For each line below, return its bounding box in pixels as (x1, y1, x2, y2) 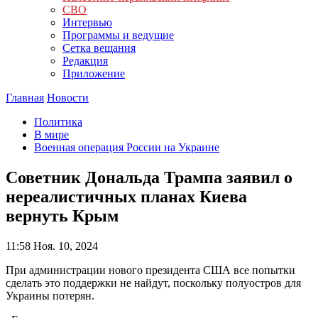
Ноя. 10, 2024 (31, 239, 98, 252)
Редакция (62, 55, 108, 67)
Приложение (62, 67, 125, 79)
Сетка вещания (62, 42, 136, 54)
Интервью (62, 16, 112, 28)
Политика (34, 116, 82, 128)
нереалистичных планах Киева (6, 187, 247, 206)
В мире (34, 128, 69, 141)
